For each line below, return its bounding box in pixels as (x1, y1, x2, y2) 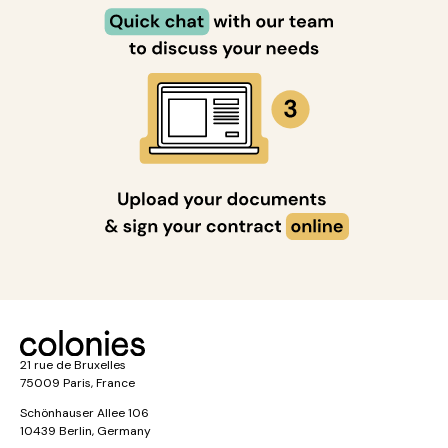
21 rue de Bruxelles (20, 356, 126, 373)
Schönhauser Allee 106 (20, 404, 149, 421)
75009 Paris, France (20, 374, 135, 391)
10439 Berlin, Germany (20, 422, 151, 439)
